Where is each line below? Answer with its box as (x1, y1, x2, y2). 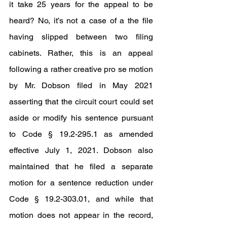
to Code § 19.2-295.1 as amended (9, 129, 153, 139)
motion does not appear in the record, (9, 210, 153, 220)
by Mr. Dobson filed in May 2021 (9, 81, 153, 90)
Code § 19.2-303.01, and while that (9, 194, 153, 204)
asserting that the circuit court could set (9, 97, 153, 106)
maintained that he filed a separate (9, 162, 153, 171)
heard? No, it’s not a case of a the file (9, 16, 153, 25)
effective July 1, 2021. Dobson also (9, 145, 153, 155)
